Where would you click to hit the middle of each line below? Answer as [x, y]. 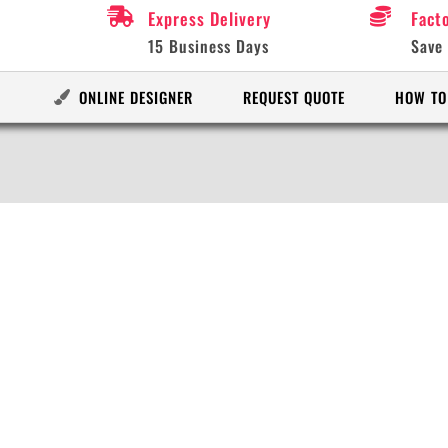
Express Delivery [210, 18]
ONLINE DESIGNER [135, 97]
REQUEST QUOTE [293, 97]
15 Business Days [209, 46]
